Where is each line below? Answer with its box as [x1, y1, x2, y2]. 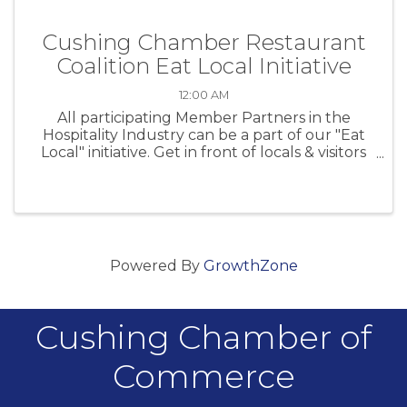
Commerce [112, 355, 295, 396]
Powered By [109, 256, 203, 274]
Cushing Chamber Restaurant [41, 29, 366, 56]
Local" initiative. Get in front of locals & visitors [41, 144, 366, 162]
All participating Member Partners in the [56, 109, 351, 127]
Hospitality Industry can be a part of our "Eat [42, 126, 365, 144]
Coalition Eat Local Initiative [55, 53, 352, 80]
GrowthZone [203, 256, 298, 274]
